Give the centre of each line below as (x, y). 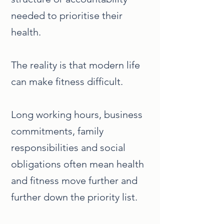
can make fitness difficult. (67, 81)
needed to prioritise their (67, 15)
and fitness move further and (74, 180)
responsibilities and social (68, 147)
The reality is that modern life (75, 65)
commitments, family (57, 131)
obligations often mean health (77, 164)
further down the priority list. (74, 197)
